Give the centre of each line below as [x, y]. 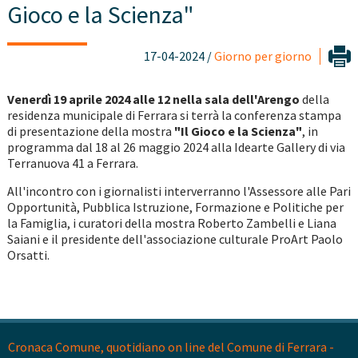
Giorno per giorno [263, 56]
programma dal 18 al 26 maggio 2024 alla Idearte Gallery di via [176, 147]
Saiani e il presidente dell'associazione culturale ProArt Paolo [175, 239]
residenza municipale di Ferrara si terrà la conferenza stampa [174, 115]
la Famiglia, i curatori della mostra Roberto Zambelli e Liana [171, 223]
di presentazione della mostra [90, 131]
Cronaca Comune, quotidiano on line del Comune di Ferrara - [171, 347]
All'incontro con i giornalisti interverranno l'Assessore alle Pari [179, 191]
